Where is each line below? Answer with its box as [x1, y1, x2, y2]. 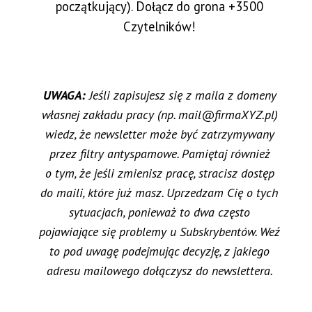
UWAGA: [42, 86, 86, 103]
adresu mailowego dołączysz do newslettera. [46, 262, 273, 279]
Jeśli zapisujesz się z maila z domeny [85, 86, 276, 103]
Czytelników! [123, 17, 196, 35]
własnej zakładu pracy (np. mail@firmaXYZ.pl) [41, 106, 278, 123]
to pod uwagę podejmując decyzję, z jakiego [49, 242, 270, 259]
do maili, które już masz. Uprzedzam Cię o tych [40, 184, 279, 201]
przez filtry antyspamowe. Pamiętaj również [49, 145, 270, 162]
